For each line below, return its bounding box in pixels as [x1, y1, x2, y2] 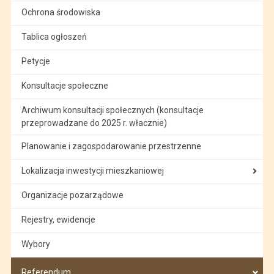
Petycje [21, 56, 50, 66]
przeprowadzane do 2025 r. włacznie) [21, 117, 167, 128]
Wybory [21, 239, 50, 249]
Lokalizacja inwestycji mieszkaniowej [21, 165, 164, 176]
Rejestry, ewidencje [21, 214, 95, 224]
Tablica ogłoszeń [21, 31, 87, 42]
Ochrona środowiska [21, 7, 100, 17]
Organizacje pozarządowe [21, 190, 124, 200]
